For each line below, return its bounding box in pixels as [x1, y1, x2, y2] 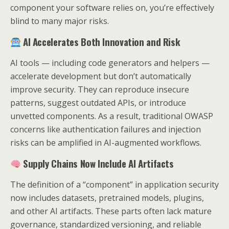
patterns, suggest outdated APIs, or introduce [10, 97, 186, 108]
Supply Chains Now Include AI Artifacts [22, 156, 174, 170]
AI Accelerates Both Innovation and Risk [22, 35, 180, 49]
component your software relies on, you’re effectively [10, 2, 214, 13]
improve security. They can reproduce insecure [10, 84, 189, 95]
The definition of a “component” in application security [10, 179, 219, 190]
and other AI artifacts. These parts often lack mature [10, 205, 212, 217]
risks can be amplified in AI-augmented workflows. [10, 137, 201, 148]
